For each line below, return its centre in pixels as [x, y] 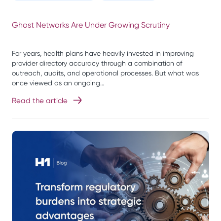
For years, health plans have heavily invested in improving [103, 54]
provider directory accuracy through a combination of [97, 63]
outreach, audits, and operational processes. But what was [105, 73]
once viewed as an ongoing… [58, 83]
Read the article [40, 101]
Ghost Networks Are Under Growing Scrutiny [91, 25]
